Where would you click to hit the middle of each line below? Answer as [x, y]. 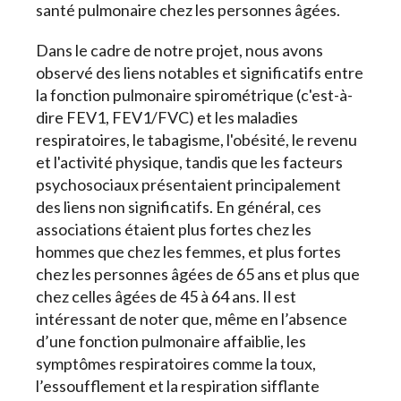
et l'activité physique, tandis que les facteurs [189, 162]
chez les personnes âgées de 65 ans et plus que [198, 274]
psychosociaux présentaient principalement [188, 185]
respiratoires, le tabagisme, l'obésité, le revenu [196, 140]
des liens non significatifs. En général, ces [179, 207]
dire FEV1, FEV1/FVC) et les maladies [167, 118]
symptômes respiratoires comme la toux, [176, 364]
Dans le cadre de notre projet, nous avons [179, 51]
